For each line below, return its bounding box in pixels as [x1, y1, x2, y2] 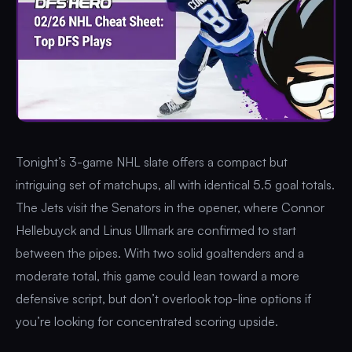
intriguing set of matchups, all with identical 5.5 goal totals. [16, 176, 335, 192]
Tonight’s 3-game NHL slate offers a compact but [16, 153, 288, 170]
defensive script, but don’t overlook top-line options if [16, 290, 311, 306]
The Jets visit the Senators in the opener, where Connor [16, 199, 324, 215]
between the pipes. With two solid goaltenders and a [16, 244, 304, 261]
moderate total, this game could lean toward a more [16, 267, 299, 284]
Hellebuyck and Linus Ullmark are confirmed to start [16, 222, 296, 238]
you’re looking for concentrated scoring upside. [16, 313, 278, 329]
